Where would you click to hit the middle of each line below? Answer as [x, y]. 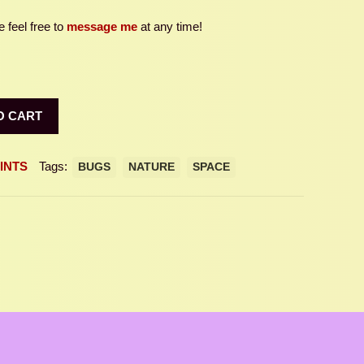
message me [102, 26]
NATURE [152, 167]
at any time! [170, 26]
